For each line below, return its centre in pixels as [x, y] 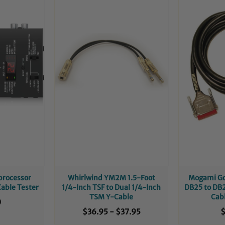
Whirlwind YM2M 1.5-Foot [111, 178]
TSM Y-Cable [111, 197]
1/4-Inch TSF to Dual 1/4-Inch [111, 187]
